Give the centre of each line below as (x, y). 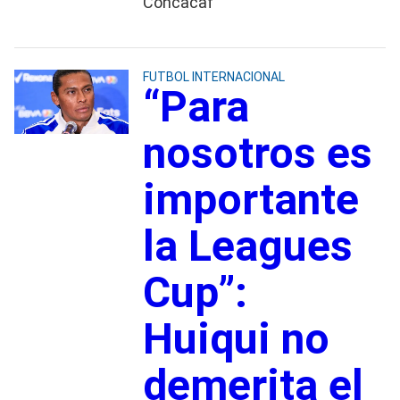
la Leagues (247, 246)
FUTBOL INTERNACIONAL (213, 77)
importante (250, 200)
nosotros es (257, 154)
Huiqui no (236, 339)
